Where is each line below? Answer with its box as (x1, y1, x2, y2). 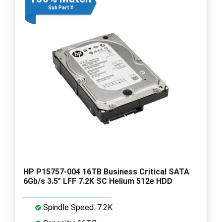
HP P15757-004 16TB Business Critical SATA (23, 166, 189, 176)
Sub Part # (48, 4, 73, 10)
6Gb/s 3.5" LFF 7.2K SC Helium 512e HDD (23, 176, 172, 186)
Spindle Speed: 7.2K (41, 202, 112, 212)
